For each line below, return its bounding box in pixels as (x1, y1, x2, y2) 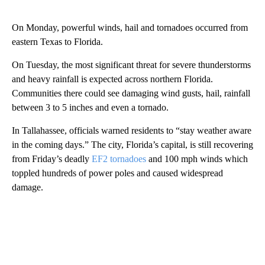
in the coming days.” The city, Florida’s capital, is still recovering (12, 139, 253, 150)
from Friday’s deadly (12, 153, 92, 164)
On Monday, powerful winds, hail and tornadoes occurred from (12, 22, 248, 33)
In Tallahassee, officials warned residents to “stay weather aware (12, 125, 251, 135)
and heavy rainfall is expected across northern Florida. (12, 73, 213, 84)
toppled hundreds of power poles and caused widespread (12, 167, 223, 178)
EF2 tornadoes (92, 153, 146, 164)
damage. (12, 182, 43, 192)
